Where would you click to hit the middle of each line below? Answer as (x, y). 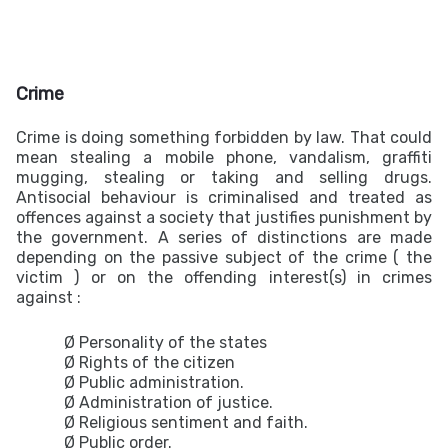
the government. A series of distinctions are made (224, 237)
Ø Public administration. (154, 382)
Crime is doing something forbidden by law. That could (224, 137)
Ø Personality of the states (165, 342)
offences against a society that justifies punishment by (224, 217)
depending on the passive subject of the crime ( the (224, 257)
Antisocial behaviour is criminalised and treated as (224, 197)
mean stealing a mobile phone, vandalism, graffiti (224, 157)
